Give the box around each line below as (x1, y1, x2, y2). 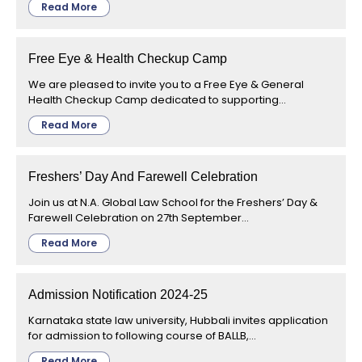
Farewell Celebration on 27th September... (28, 209, 249, 225)
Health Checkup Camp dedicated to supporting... (28, 91, 286, 107)
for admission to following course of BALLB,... (28, 327, 256, 343)
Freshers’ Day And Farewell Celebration (28, 169, 258, 183)
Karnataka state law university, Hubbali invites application (28, 312, 328, 328)
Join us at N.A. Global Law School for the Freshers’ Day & (28, 194, 318, 210)
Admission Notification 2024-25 (28, 287, 208, 301)
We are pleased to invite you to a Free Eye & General (28, 76, 304, 92)
